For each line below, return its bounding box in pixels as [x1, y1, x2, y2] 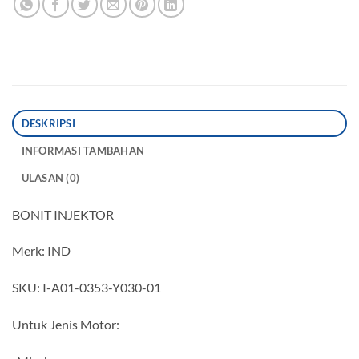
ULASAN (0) [21, 171, 80, 184]
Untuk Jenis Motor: [12, 316, 122, 332]
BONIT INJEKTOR [12, 206, 126, 222]
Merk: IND [12, 243, 75, 259]
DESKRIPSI [21, 116, 75, 130]
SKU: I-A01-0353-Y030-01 [12, 280, 163, 296]
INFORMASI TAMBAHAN [21, 143, 145, 157]
